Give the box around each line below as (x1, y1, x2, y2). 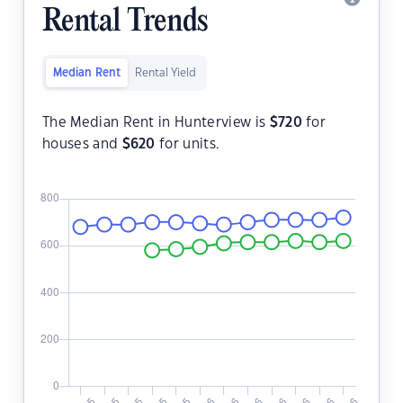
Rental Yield (135, 67, 196, 79)
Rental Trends (42, 5, 208, 40)
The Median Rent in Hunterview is (42, 116, 270, 130)
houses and (42, 138, 122, 152)
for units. (155, 138, 220, 152)
